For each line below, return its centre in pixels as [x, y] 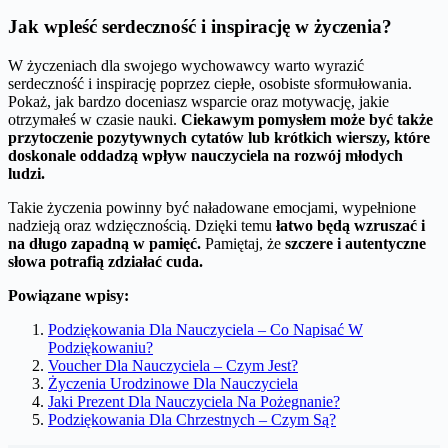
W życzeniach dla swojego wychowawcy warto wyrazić [186, 65]
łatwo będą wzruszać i [350, 225]
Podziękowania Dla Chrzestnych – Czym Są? [192, 419]
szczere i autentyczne [355, 243]
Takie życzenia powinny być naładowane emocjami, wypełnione [212, 207]
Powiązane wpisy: [68, 295]
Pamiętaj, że [243, 243]
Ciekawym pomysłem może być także [307, 119]
